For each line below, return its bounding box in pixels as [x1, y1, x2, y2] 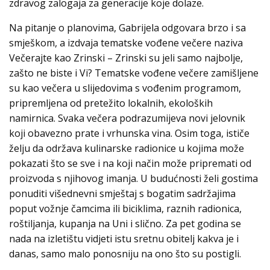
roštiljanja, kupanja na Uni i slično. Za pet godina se [9, 217, 241, 231]
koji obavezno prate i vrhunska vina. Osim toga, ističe [9, 127, 250, 140]
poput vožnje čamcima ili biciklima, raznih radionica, [9, 202, 242, 216]
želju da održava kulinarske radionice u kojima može [9, 142, 244, 155]
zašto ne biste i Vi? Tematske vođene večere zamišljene [9, 66, 259, 80]
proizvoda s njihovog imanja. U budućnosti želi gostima [9, 172, 258, 186]
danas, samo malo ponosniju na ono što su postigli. [9, 247, 241, 261]
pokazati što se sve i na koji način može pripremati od [9, 157, 251, 171]
